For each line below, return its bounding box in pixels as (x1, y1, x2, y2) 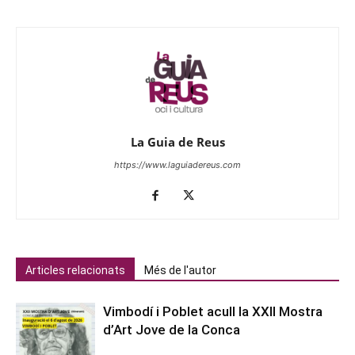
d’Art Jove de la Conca (103, 322, 240, 338)
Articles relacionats (25, 264, 125, 277)
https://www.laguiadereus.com (114, 159, 241, 171)
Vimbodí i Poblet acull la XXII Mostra (103, 303, 323, 320)
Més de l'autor (144, 264, 216, 277)
